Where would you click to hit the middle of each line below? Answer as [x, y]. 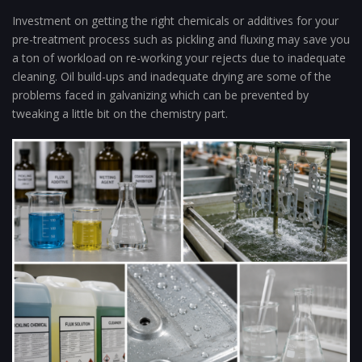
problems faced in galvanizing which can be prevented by [160, 95]
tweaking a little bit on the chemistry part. [120, 114]
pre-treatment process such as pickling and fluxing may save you [181, 40]
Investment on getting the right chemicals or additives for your [175, 21]
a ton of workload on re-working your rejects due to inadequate [179, 58]
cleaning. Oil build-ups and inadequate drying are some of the [172, 77]
